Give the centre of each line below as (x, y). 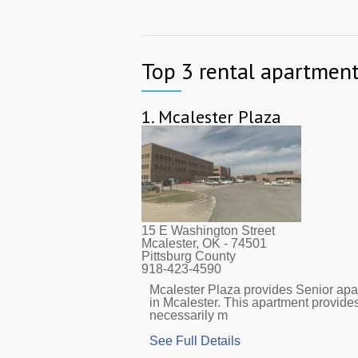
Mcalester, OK (181, 243)
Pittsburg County (189, 256)
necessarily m (189, 315)
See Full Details (195, 340)
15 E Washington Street (208, 230)
